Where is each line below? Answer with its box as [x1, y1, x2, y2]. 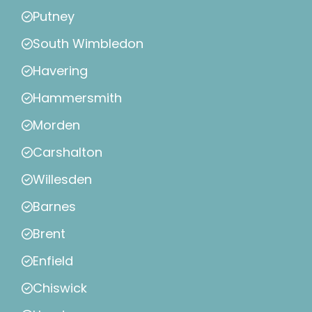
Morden [33, 116, 80, 134]
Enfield [33, 252, 73, 270]
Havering [33, 62, 88, 80]
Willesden [33, 171, 92, 189]
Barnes [33, 198, 76, 216]
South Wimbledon [33, 35, 143, 53]
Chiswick [33, 279, 87, 297]
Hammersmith [33, 89, 122, 107]
